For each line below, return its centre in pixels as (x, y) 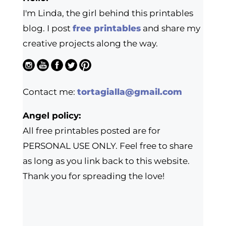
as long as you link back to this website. (106, 161)
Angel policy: (51, 115)
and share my (170, 28)
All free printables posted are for (91, 130)
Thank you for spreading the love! (93, 176)
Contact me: (50, 92)
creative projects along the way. (90, 43)
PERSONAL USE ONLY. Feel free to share (107, 146)
